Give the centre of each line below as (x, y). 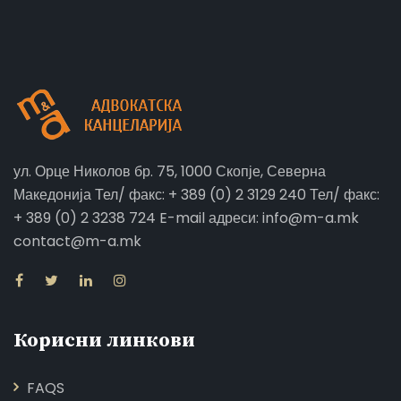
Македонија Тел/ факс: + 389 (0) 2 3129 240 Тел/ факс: (196, 195)
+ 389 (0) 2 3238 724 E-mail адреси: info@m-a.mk (186, 218)
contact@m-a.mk (77, 241)
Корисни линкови (104, 341)
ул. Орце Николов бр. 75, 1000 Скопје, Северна (170, 171)
